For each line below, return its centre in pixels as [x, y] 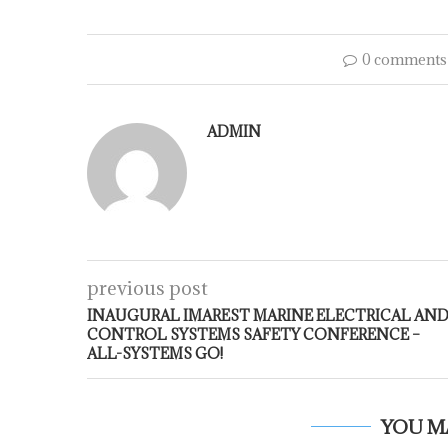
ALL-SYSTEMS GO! [155, 353]
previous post [147, 288]
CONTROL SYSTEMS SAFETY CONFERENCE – [253, 334]
